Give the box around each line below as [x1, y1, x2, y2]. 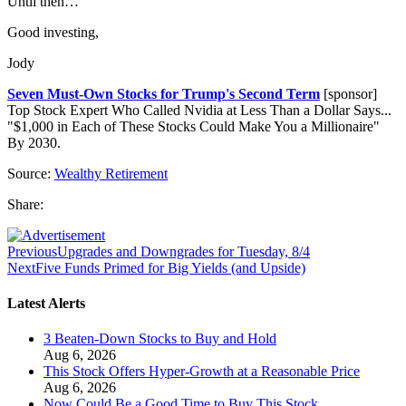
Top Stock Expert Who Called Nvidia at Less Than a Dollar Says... [7, 101, 391, 118]
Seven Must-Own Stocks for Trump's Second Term [7, 85, 320, 101]
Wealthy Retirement [54, 165, 168, 181]
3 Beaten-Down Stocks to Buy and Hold [43, 331, 276, 347]
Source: [7, 165, 54, 181]
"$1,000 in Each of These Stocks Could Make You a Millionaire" [7, 118, 380, 134]
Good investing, [7, 24, 99, 40]
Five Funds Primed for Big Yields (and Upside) [35, 259, 305, 275]
